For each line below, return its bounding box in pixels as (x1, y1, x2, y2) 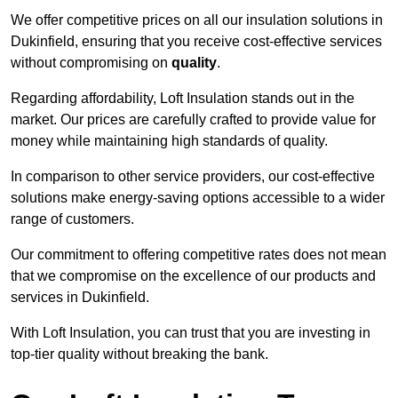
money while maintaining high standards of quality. (11, 133, 328, 149)
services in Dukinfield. (11, 290, 149, 306)
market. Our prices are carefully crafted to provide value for (11, 112, 376, 128)
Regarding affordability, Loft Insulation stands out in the (11, 91, 354, 107)
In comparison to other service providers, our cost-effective (11, 169, 375, 185)
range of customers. (11, 211, 134, 227)
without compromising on (11, 55, 171, 71)
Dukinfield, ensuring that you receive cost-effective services (11, 34, 382, 50)
